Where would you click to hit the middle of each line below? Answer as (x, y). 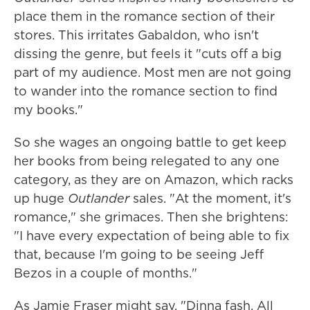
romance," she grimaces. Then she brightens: (151, 217)
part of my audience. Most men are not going (153, 72)
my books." (48, 109)
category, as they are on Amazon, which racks (154, 179)
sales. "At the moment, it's (210, 198)
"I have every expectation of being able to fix (152, 235)
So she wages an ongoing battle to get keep (150, 142)
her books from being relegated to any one (147, 161)
